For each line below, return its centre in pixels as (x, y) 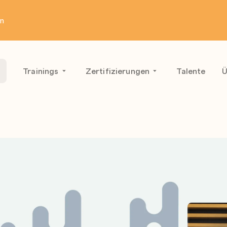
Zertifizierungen (118, 71)
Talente (191, 71)
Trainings (41, 71)
